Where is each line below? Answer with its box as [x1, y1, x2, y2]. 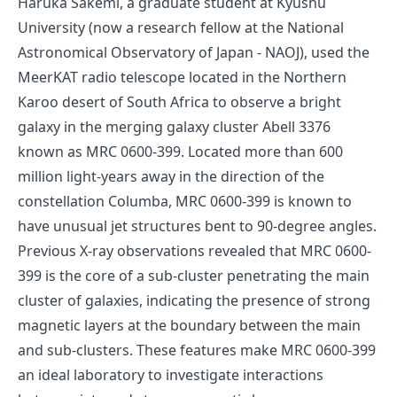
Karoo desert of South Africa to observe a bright [18, 92, 341, 113]
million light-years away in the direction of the [18, 167, 324, 187]
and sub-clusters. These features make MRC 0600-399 [18, 340, 376, 361]
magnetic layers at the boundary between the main [18, 315, 361, 336]
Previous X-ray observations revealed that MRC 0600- [18, 241, 371, 261]
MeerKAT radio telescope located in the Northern [18, 67, 346, 88]
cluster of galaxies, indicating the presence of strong [18, 291, 370, 311]
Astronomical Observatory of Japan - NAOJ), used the [18, 43, 370, 63]
